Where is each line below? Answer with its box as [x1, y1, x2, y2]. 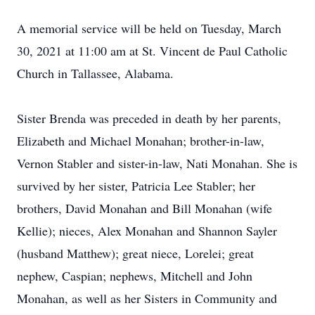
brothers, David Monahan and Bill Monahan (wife [17, 200, 272, 217]
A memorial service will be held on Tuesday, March [17, 20, 281, 37]
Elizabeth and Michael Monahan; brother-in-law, [17, 132, 264, 149]
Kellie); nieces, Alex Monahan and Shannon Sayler [17, 222, 277, 239]
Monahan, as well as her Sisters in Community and [17, 290, 277, 307]
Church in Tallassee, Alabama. [17, 65, 174, 82]
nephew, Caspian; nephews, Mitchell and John [17, 267, 252, 284]
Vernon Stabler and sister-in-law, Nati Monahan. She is [17, 155, 297, 172]
